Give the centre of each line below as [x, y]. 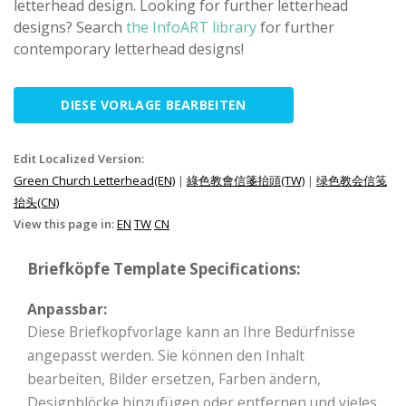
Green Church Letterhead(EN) [94, 180]
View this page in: [65, 223]
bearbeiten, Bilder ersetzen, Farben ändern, [174, 378]
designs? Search [70, 27]
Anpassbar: [67, 309]
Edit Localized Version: [79, 158]
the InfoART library [191, 27]
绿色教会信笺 [352, 180]
